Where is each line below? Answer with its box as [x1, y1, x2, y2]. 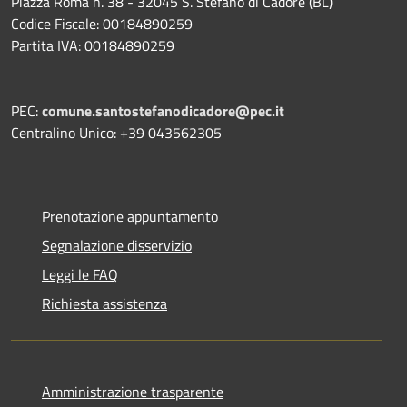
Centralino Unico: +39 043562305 [11, 121, 222, 144]
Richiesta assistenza [42, 292, 167, 314]
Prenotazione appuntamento [42, 204, 218, 227]
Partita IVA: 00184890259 [11, 34, 174, 56]
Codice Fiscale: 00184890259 [11, 12, 193, 35]
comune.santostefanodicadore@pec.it [42, 99, 284, 122]
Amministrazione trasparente [42, 380, 223, 402]
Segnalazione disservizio [42, 233, 192, 256]
